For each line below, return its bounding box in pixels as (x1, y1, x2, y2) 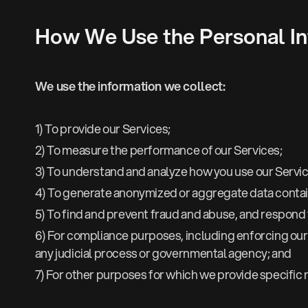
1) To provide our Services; (34, 120, 171, 138)
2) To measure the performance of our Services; (34, 141, 283, 159)
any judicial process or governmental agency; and (34, 244, 291, 263)
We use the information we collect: (34, 77, 225, 96)
